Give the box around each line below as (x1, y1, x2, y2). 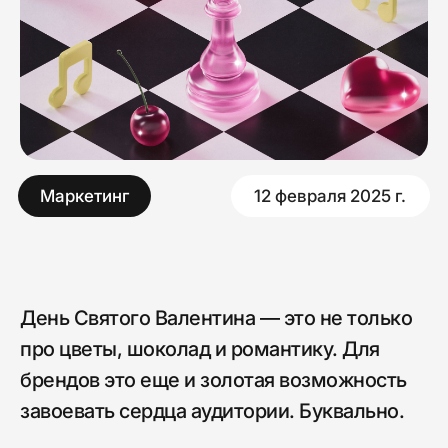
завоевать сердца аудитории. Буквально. (20, 398, 404, 423)
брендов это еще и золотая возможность (20, 367, 407, 392)
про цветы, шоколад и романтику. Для (20, 336, 380, 361)
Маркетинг (28, 4, 93, 19)
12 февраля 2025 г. (181, 4, 291, 19)
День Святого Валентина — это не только (20, 305, 412, 330)
